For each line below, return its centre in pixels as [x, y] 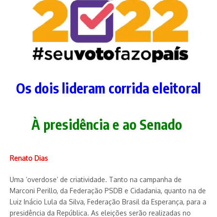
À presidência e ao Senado [107, 124]
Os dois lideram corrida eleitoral [108, 88]
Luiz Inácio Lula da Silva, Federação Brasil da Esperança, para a [108, 202]
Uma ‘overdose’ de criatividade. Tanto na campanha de [96, 180]
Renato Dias [30, 158]
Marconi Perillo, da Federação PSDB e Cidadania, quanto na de [108, 191]
